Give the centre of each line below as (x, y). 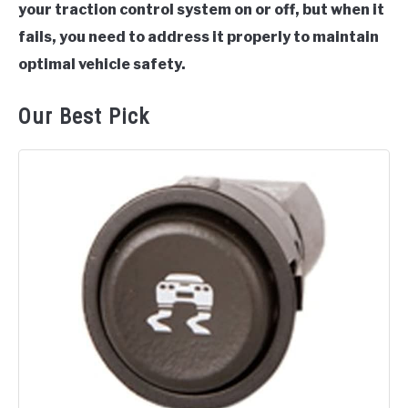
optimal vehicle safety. (102, 64)
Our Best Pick (84, 117)
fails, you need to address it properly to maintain (199, 37)
